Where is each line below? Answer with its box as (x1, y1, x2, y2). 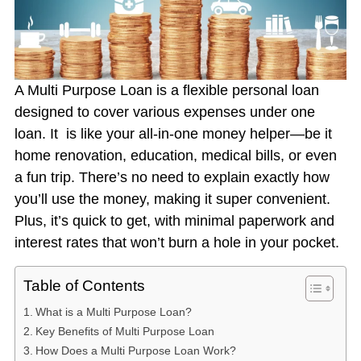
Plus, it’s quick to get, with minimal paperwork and (14, 213, 334, 230)
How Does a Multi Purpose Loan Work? (35, 344, 236, 358)
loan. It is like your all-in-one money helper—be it (14, 126, 332, 143)
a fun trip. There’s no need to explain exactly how (14, 169, 330, 186)
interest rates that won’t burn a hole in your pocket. (14, 234, 339, 251)
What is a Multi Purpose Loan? (35, 305, 192, 319)
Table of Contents (23, 277, 145, 295)
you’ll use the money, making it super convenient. (14, 191, 330, 208)
